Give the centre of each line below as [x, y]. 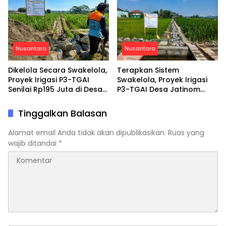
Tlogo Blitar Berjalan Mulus [57, 99]
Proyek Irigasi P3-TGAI [49, 80]
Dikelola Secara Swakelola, [58, 70]
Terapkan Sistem [148, 70]
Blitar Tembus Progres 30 [163, 99]
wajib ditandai [33, 144]
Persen [129, 109]
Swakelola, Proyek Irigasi [162, 80]
